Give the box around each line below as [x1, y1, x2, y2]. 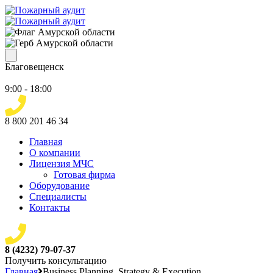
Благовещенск [5, 62, 64, 72]
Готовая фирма [54, 169, 115, 180]
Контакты [29, 202, 70, 213]
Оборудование [29, 180, 90, 191]
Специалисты [29, 191, 87, 202]
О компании [29, 147, 80, 158]
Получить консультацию [5, 255, 107, 266]
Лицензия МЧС [29, 158, 94, 169]
